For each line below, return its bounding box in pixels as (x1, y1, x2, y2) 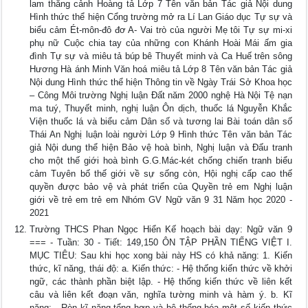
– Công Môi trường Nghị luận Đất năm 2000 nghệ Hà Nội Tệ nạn (30, 90, 292, 101)
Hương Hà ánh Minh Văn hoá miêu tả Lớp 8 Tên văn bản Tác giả (30, 64, 292, 75)
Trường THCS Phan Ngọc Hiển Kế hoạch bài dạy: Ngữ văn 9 (30, 224, 292, 235)
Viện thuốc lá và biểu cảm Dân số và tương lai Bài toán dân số (30, 116, 292, 127)
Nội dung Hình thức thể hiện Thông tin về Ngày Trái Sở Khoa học (30, 77, 292, 88)
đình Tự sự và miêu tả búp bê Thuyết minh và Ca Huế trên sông (30, 51, 292, 62)
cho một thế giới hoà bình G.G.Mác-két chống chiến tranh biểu (30, 155, 292, 166)
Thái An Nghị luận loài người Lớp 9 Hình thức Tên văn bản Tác (30, 129, 292, 140)
